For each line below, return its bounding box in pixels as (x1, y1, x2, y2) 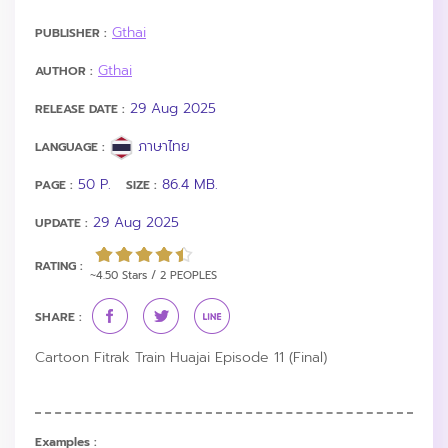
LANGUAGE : (35, 137, 105, 156)
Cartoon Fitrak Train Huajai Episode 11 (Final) (35, 346, 327, 368)
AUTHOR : (35, 61, 93, 80)
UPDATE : (35, 213, 88, 232)
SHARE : (35, 307, 82, 326)
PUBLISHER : (35, 23, 107, 42)
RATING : (35, 256, 83, 275)
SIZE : (126, 175, 157, 194)
